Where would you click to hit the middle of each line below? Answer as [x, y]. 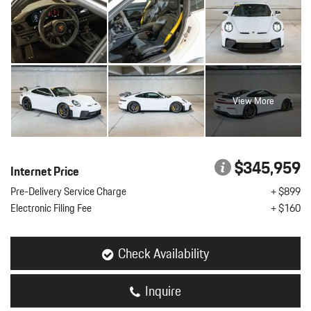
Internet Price [45, 171]
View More [253, 101]
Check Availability [163, 253]
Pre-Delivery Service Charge [68, 192]
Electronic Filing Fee [51, 208]
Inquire [163, 291]
